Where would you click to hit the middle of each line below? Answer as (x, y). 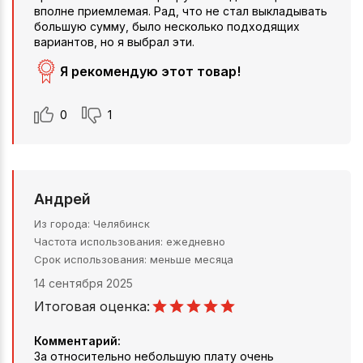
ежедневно (196, 241)
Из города (61, 223)
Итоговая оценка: (92, 306)
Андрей (62, 199)
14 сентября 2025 (83, 283)
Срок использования (89, 259)
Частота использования (97, 241)
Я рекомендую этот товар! (150, 71)
